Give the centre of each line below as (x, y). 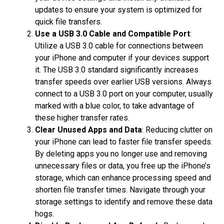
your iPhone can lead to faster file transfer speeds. (124, 142)
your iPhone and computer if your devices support (122, 58)
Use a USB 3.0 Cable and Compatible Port (112, 34)
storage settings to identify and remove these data (124, 202)
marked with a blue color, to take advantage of (115, 106)
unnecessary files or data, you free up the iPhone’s (123, 166)
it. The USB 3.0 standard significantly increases (117, 70)
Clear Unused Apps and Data (88, 130)
